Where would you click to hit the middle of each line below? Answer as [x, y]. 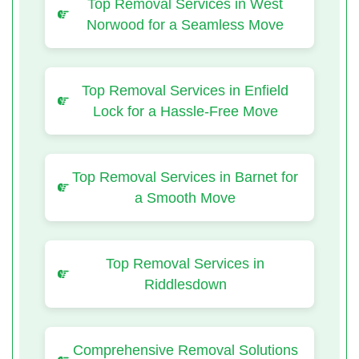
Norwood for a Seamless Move [185, 24]
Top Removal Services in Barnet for [185, 177]
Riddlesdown [185, 284]
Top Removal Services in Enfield [185, 90]
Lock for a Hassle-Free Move [185, 111]
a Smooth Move [185, 198]
